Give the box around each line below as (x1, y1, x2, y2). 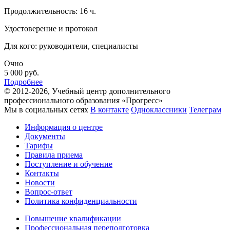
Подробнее (4, 78, 43, 87)
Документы (25, 132, 65, 141)
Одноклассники (131, 105, 187, 114)
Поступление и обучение (25, 160, 112, 169)
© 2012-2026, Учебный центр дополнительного (4, 87, 170, 96)
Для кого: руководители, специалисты (4, 42, 138, 51)
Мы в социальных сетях (4, 105, 88, 114)
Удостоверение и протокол (4, 24, 98, 33)
